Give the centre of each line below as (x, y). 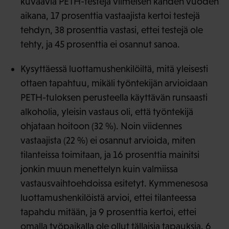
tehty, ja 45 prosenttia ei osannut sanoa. (102, 44)
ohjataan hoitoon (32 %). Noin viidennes (101, 126)
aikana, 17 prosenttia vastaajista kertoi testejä (110, 15)
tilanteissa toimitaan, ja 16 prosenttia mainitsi (110, 154)
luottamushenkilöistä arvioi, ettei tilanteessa (108, 197)
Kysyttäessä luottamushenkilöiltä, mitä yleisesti (114, 68)
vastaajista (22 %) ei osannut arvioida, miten (108, 140)
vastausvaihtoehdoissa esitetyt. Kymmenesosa (114, 183)
